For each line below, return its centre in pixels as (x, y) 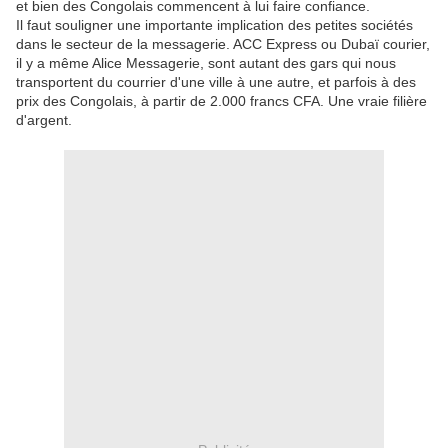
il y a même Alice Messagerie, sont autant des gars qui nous (206, 63)
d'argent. (44, 120)
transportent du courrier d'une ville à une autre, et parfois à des (216, 82)
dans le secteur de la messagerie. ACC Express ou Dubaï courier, (223, 44)
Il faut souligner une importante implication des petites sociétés (214, 25)
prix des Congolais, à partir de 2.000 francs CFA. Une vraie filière (221, 101)
